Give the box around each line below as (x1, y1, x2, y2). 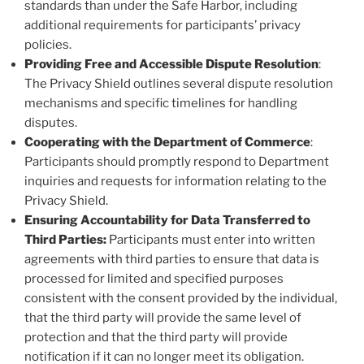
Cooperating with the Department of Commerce (24, 135, 310, 150)
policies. (24, 37, 71, 53)
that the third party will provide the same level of (24, 310, 301, 326)
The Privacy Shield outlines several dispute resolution (24, 76, 333, 92)
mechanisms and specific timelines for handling (24, 96, 297, 111)
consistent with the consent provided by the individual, (24, 291, 337, 306)
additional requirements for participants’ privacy (24, 18, 301, 33)
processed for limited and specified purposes (24, 271, 284, 287)
